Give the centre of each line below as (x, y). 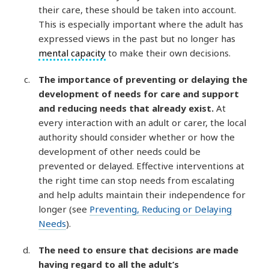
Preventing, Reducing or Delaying (161, 209)
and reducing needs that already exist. (126, 108)
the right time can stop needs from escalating (137, 180)
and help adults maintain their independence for (142, 195)
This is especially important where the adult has (141, 24)
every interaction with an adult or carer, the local (143, 123)
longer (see (64, 209)
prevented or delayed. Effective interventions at (142, 166)
